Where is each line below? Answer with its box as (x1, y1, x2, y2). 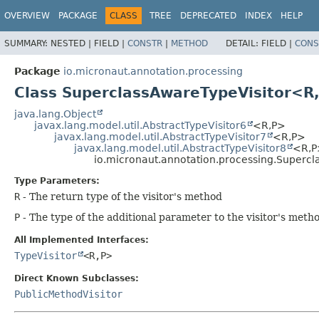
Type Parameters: (14, 175, 100, 186)
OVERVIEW (4, 11, 50, 21)
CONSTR (127, 38, 162, 48)
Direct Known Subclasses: (14, 273, 139, 283)
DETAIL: (226, 38, 261, 48)
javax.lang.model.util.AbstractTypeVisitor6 (34, 119, 246, 131)
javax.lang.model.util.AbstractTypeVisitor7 (54, 130, 266, 142)
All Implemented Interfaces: (14, 234, 149, 245)
